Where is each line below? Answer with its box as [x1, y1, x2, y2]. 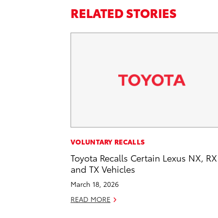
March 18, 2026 [71, 179, 119, 189]
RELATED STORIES [71, 3, 177, 21]
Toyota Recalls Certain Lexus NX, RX [71, 151, 217, 164]
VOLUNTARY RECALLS [71, 137, 145, 147]
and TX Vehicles [71, 163, 135, 175]
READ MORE [71, 194, 110, 204]
